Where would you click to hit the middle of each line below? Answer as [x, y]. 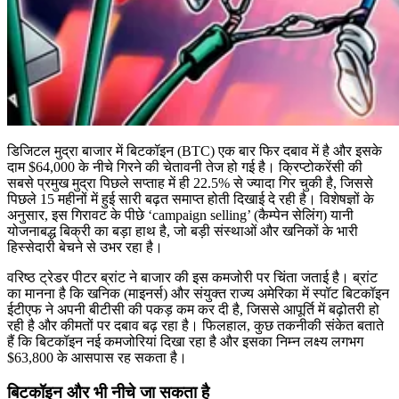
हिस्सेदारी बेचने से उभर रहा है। [85, 247]
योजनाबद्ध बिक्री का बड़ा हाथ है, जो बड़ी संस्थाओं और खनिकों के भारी [183, 231]
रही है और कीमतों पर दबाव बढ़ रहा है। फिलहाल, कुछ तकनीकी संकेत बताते [195, 325]
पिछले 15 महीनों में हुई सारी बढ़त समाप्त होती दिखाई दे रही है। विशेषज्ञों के [191, 199]
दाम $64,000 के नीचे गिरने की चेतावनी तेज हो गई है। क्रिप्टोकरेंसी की [185, 167]
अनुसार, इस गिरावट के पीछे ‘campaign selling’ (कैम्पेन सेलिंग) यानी [180, 215]
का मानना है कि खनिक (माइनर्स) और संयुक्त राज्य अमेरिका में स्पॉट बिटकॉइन [198, 293]
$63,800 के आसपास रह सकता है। [97, 357]
